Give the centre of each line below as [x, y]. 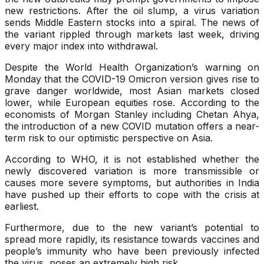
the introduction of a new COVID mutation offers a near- [132, 126]
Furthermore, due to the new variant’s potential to [132, 228]
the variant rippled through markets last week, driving [132, 34]
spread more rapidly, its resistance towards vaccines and [132, 240]
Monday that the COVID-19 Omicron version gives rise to [132, 79]
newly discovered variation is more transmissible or [132, 171]
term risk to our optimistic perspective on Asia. [109, 138]
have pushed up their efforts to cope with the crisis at [132, 195]
